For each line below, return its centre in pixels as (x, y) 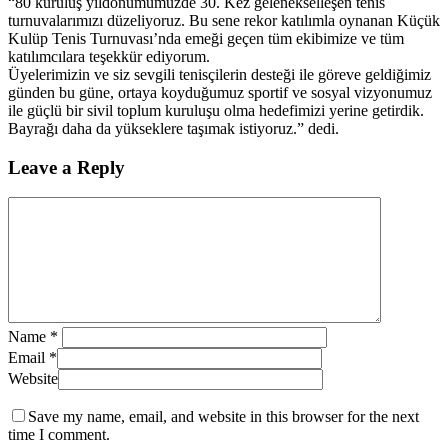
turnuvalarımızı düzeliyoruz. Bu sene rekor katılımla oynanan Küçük (224, 20)
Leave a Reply (66, 167)
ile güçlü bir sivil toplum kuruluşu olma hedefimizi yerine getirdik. (216, 110)
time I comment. (59, 435)
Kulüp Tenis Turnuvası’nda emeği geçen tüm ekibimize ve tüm (206, 38)
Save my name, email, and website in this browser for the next (223, 417)
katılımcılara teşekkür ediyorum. (109, 56)
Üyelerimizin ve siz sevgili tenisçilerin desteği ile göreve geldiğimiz (219, 74)
